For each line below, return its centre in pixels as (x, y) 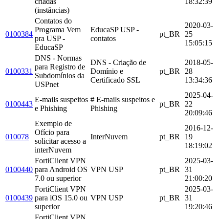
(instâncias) (52, 10)
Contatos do (53, 21)
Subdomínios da (60, 75)
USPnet (47, 84)
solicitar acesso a (60, 141)
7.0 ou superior (58, 178)
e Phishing (51, 108)
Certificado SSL (115, 80)
